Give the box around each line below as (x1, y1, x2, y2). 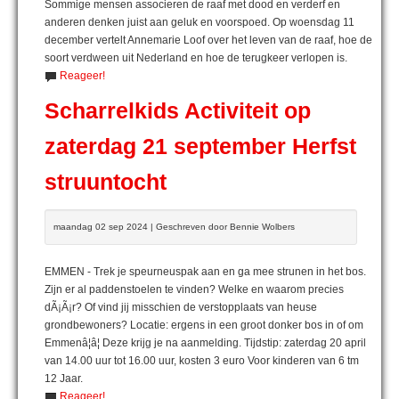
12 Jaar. (45, 371, 83, 385)
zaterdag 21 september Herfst (45, 134, 356, 159)
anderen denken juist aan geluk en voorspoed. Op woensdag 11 (45, 15, 354, 28)
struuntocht (45, 169, 167, 194)
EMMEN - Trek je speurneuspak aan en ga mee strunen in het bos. (45, 265, 366, 278)
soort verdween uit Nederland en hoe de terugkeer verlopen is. (45, 51, 347, 64)
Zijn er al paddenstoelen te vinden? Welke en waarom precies (45, 282, 344, 296)
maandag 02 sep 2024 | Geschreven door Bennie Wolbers (53, 221, 295, 232)
